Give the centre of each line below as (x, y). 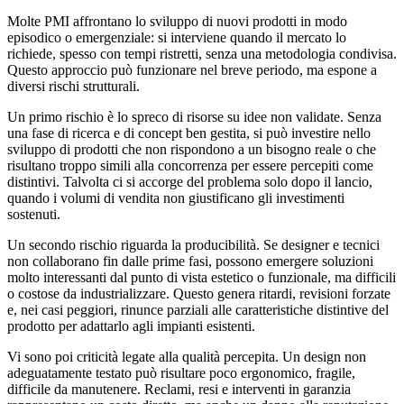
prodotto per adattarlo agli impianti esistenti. (131, 326)
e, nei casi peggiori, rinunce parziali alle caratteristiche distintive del (198, 309)
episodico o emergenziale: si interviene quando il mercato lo (177, 37)
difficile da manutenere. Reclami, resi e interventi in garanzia (179, 389)
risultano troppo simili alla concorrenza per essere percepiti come (190, 165)
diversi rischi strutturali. (73, 86)
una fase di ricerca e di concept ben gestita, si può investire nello (189, 133)
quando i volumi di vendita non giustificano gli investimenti (176, 197)
